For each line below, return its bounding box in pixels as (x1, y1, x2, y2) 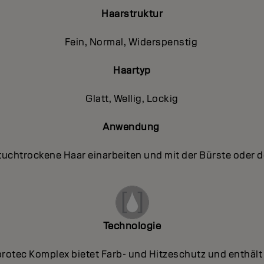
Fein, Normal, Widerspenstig (64, 35, 200, 48)
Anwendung (103, 120, 161, 133)
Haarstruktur (101, 7, 163, 20)
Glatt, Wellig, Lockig (85, 92, 179, 105)
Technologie (103, 219, 161, 232)
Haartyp (113, 64, 151, 77)
